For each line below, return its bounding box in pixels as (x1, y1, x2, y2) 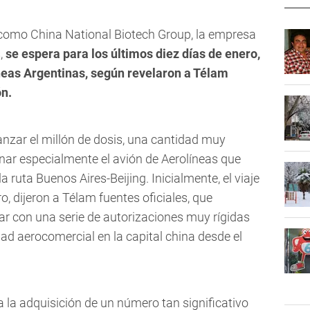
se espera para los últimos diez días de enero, (6, 46, 260, 62)
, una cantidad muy (122, 132, 226, 147)
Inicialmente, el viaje (152, 171, 259, 186)
